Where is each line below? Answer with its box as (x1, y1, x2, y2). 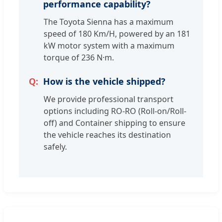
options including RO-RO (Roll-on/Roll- (44, 106, 186, 117)
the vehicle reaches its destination (44, 129, 171, 141)
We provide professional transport (44, 94, 173, 105)
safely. (44, 141, 67, 153)
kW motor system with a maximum (44, 40, 174, 52)
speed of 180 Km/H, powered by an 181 (44, 28, 190, 40)
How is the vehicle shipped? (43, 75, 166, 88)
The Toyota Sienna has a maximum (44, 16, 173, 28)
